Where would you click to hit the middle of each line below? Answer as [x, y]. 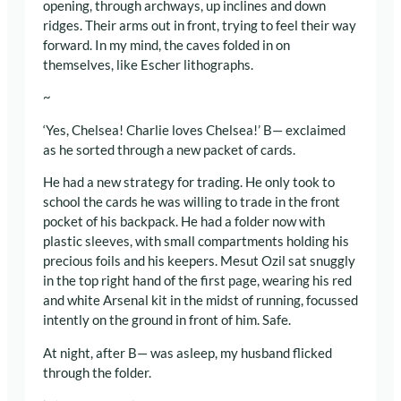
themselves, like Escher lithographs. [148, 64]
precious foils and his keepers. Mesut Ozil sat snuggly [199, 261]
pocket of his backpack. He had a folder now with [184, 222]
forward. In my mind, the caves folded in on [166, 45]
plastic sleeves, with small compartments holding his [196, 242]
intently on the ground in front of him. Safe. [167, 320]
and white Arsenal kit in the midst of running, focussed [200, 301]
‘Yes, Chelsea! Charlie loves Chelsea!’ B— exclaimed [194, 130]
